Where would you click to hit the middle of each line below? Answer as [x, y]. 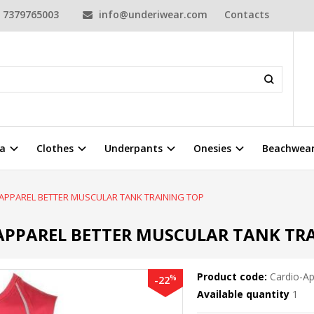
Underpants [134, 149]
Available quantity [245, 294]
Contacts [247, 14]
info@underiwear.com [152, 14]
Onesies [212, 149]
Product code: [232, 277]
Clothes [55, 149]
